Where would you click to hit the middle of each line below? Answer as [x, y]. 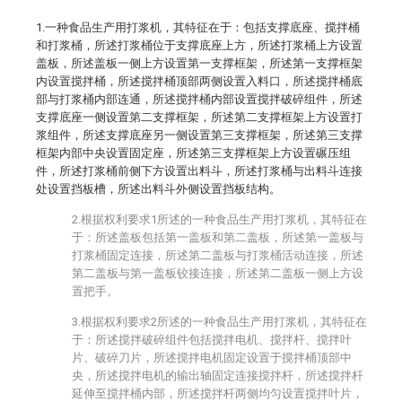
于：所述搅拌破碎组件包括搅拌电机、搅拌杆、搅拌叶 [212, 340]
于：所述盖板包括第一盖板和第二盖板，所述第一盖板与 [218, 237]
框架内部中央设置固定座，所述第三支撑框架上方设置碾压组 [193, 153]
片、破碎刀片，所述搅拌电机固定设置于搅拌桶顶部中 [212, 358]
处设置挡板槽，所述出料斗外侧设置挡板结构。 [158, 189]
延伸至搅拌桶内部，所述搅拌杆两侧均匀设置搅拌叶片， [218, 393]
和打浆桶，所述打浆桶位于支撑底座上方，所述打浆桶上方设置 [199, 45]
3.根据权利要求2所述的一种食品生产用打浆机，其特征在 [219, 322]
